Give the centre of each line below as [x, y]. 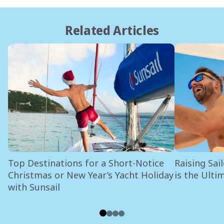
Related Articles [112, 30]
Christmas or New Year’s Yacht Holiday [90, 175]
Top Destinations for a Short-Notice [86, 163]
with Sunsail [34, 187]
